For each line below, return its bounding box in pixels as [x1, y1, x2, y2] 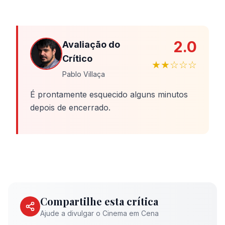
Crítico [62, 53, 92, 64]
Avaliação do [62, 39, 120, 50]
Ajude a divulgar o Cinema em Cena [40, 209, 159, 217]
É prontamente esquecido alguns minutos [30, 89, 188, 99]
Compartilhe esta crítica [40, 194, 158, 208]
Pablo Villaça [62, 70, 105, 78]
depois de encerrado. [30, 102, 110, 113]
